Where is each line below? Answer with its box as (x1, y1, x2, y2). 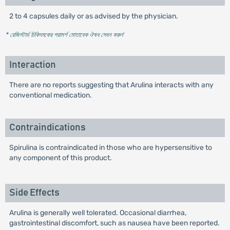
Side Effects (9, 188, 60, 198)
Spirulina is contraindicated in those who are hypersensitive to (9, 143, 212, 152)
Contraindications (9, 123, 86, 132)
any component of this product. (9, 154, 112, 162)
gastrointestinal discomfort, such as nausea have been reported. (9, 219, 220, 227)
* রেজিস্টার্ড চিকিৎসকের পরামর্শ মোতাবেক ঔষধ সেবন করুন (5, 31, 123, 39)
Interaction (9, 60, 56, 70)
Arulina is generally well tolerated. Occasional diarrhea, (9, 208, 186, 217)
